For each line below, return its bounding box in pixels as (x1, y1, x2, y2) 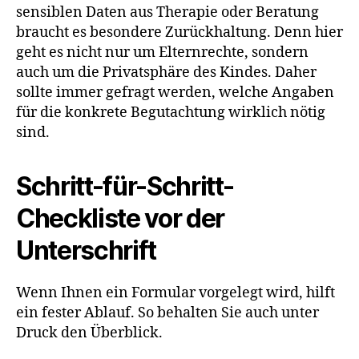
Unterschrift (16, 235, 157, 267)
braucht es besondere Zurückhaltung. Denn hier (16, 23, 343, 42)
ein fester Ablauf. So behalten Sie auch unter (16, 304, 319, 323)
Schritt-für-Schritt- (16, 171, 234, 203)
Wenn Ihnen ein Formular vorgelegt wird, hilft (16, 284, 335, 303)
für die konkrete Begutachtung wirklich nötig (16, 103, 325, 123)
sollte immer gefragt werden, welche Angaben (16, 83, 334, 103)
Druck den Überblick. (16, 324, 163, 343)
